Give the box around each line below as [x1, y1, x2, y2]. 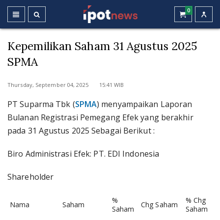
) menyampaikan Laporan [97, 99, 192, 110]
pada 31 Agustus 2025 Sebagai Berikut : [7, 125, 155, 136]
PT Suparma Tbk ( [7, 99, 75, 110]
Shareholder [7, 171, 54, 182]
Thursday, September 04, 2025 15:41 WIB [7, 81, 124, 88]
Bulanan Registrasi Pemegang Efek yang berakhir [7, 112, 193, 123]
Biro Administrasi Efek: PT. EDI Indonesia [7, 148, 160, 159]
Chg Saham [141, 200, 178, 209]
